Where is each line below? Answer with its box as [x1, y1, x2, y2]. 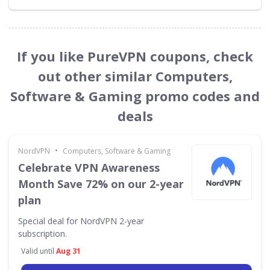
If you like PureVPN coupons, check [17, 46, 253, 65]
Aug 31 [56, 245, 81, 256]
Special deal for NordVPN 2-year [18, 215, 144, 227]
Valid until [21, 245, 56, 256]
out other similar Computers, [37, 66, 233, 85]
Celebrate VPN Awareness [18, 160, 160, 175]
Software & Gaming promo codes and [10, 86, 260, 105]
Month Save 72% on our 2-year [18, 176, 184, 191]
